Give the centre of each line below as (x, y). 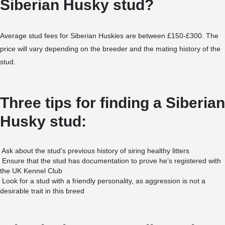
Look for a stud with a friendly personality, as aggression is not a (104, 181)
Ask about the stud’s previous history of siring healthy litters (95, 151)
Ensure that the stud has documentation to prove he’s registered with (111, 161)
